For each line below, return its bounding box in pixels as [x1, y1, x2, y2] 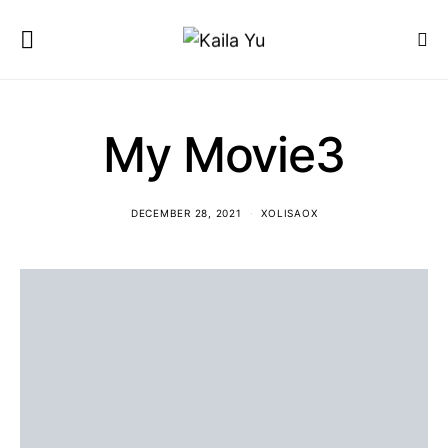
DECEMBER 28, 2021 [130, 207, 242, 219]
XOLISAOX [261, 207, 318, 219]
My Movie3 [103, 125, 345, 184]
